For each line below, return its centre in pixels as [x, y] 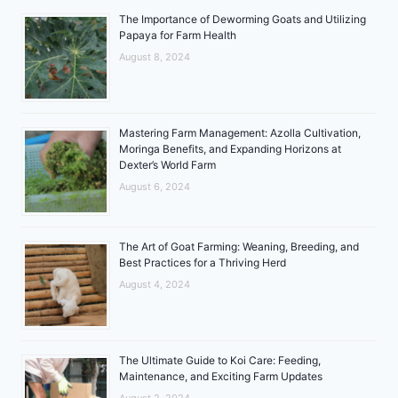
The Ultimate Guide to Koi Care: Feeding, [220, 360]
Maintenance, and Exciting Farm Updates [221, 376]
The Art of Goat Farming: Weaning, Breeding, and [239, 246]
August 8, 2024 [155, 56]
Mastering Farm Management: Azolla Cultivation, [240, 132]
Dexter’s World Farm [167, 164]
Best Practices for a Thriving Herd [203, 262]
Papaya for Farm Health [178, 35]
